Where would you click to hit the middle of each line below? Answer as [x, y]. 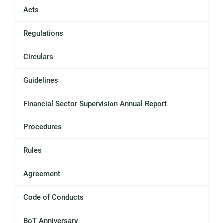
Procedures [43, 127]
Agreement [42, 174]
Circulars [38, 57]
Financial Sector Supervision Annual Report [95, 104]
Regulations [43, 34]
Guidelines [41, 80]
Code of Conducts [54, 197]
